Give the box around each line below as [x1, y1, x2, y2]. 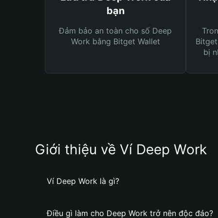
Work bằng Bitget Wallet [71, 36, 160, 46]
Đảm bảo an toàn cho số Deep [59, 26, 172, 36]
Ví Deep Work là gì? [47, 176, 119, 186]
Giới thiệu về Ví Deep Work [35, 141, 207, 158]
